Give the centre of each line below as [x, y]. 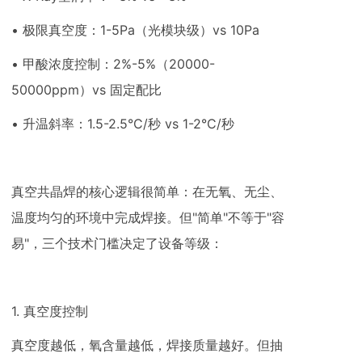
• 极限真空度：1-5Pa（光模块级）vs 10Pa [135, 30]
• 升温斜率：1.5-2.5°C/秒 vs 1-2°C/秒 [123, 124]
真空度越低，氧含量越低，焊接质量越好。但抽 [147, 345]
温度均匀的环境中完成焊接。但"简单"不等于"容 [148, 217]
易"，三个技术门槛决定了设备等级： [117, 243]
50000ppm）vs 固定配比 [86, 90]
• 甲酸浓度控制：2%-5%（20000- [113, 64]
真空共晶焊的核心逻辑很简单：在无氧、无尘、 [147, 192]
